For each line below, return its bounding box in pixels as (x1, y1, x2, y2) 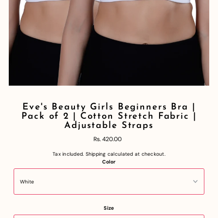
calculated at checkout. (106, 151, 165, 158)
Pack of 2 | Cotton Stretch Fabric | (21, 112, 197, 122)
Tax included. (53, 151, 86, 158)
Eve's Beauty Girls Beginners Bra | (22, 103, 196, 112)
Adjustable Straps (64, 121, 154, 131)
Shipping (85, 151, 106, 158)
